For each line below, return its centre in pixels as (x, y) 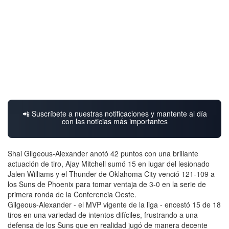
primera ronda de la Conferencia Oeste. (72, 194)
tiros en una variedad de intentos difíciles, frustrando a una (103, 215)
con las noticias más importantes (114, 121)
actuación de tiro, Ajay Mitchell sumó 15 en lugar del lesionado (109, 164)
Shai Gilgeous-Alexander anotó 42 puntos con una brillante (103, 154)
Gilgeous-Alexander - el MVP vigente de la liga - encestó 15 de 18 (114, 205)
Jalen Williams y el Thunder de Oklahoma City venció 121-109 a (111, 174)
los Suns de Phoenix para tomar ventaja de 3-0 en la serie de (107, 184)
